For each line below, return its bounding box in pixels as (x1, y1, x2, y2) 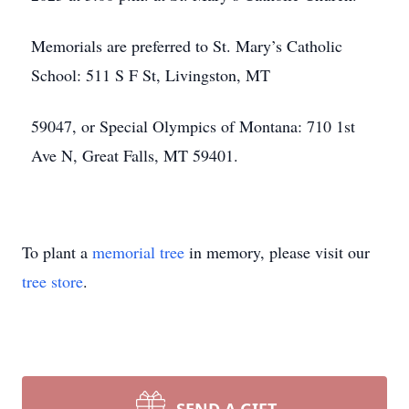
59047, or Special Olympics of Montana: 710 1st (31, 115, 355, 137)
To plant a (22, 241, 92, 263)
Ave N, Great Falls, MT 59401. (31, 144, 238, 166)
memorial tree (92, 241, 184, 263)
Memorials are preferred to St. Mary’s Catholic (31, 35, 342, 57)
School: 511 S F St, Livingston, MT (31, 64, 270, 86)
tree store (22, 270, 83, 292)
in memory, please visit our (184, 241, 370, 263)
